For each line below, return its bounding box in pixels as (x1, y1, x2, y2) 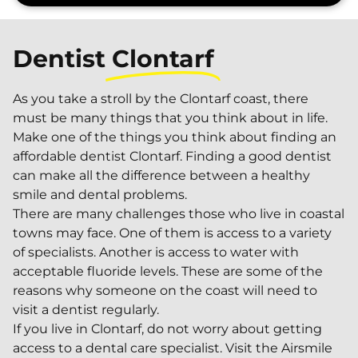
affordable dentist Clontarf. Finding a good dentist (13, 149, 332, 164)
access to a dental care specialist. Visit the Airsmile (13, 340, 332, 356)
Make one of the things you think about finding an (13, 129, 336, 145)
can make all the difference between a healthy (13, 168, 310, 183)
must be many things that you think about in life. (13, 110, 328, 125)
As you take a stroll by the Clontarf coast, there (13, 91, 308, 106)
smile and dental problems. (13, 187, 187, 202)
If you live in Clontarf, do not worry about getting (13, 321, 322, 336)
